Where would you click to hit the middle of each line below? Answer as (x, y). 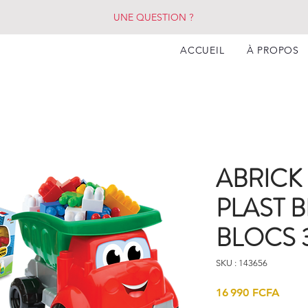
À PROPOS (273, 50)
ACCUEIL (202, 50)
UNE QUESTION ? (153, 17)
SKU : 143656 (242, 263)
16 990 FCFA (248, 293)
